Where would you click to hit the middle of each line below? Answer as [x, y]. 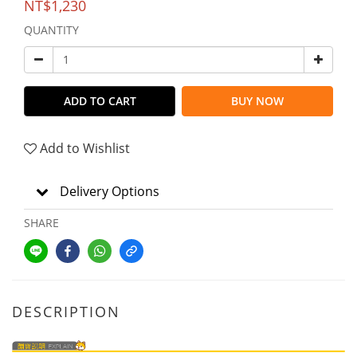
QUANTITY [51, 29]
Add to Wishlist [85, 148]
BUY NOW [257, 100]
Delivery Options [110, 191]
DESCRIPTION [66, 311]
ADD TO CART [100, 100]
